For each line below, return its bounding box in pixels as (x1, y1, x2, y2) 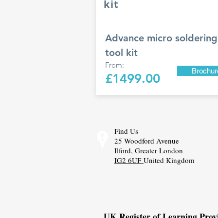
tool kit (105, 47, 138, 58)
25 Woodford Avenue (114, 136, 179, 145)
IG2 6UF (114, 155, 144, 165)
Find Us (114, 126, 138, 136)
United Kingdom (144, 155, 195, 165)
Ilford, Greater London (114, 145, 183, 155)
